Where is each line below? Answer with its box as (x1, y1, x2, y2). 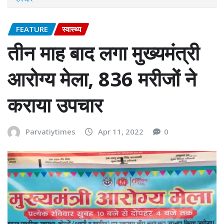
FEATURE (16, 23, 48, 34)
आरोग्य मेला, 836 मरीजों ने (7, 65, 196, 93)
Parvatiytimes (25, 126, 75, 137)
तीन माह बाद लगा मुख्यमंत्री (7, 39, 199, 67)
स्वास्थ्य (62, 23, 81, 34)
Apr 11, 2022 (98, 126, 143, 137)
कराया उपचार (7, 91, 102, 119)
